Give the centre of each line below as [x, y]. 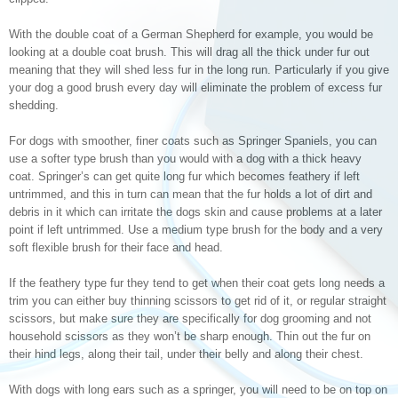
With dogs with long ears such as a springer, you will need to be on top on [198, 390]
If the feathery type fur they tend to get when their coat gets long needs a [197, 283]
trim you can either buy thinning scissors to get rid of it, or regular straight [198, 301]
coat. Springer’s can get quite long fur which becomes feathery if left [184, 176]
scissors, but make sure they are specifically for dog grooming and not [190, 318]
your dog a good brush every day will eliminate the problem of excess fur [195, 88]
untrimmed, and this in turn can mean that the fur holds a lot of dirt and [191, 194]
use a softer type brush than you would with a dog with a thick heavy [185, 159]
